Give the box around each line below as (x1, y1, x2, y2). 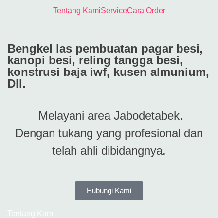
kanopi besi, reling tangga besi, (7, 54, 183, 67)
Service (100, 6, 127, 15)
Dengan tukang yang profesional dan (15, 127, 203, 140)
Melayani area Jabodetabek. (35, 109, 183, 122)
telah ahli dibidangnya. (52, 144, 166, 157)
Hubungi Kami (87, 186, 131, 195)
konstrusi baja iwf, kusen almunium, (7, 65, 209, 78)
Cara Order (127, 6, 165, 15)
